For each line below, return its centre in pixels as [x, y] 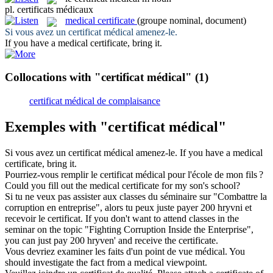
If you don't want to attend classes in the [162, 218]
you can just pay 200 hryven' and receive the [92, 240]
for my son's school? [200, 185]
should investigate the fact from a [69, 262]
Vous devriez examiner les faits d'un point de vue [100, 251]
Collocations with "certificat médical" [98, 77]
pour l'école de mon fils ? [214, 174]
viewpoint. [186, 262]
